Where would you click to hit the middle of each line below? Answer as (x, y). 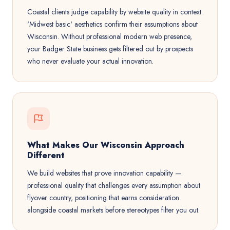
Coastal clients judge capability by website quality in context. (115, 12)
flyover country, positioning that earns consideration (103, 198)
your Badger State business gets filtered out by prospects (110, 49)
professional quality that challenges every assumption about (114, 185)
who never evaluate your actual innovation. (90, 61)
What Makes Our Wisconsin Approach (106, 145)
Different (46, 155)
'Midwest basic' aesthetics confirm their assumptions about (112, 24)
